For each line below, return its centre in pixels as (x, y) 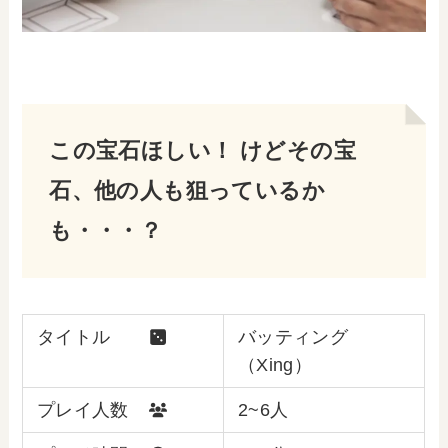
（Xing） (275, 364)
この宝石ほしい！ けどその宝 (202, 151)
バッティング (293, 336)
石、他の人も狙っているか (187, 191)
